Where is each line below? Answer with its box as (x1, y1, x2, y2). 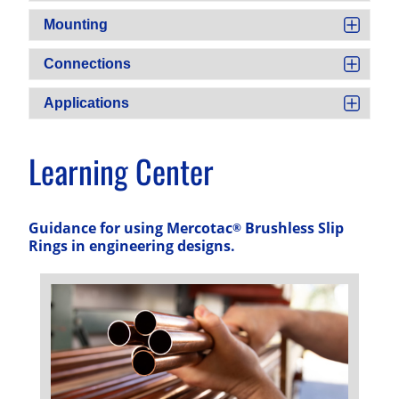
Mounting (44, 17, 108, 33)
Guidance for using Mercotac (28, 218, 232, 239)
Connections (44, 56, 131, 72)
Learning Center (28, 143, 214, 195)
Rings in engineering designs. (28, 236, 235, 256)
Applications (44, 95, 129, 111)
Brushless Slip (241, 218, 344, 239)
